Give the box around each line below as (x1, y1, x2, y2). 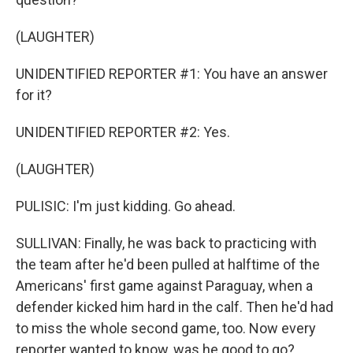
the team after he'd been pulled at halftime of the (16, 256, 320, 273)
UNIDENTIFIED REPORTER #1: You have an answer (16, 65, 328, 82)
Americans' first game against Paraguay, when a (16, 277, 313, 294)
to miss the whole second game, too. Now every (16, 320, 316, 336)
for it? (16, 87, 52, 103)
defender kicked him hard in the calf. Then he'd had (16, 299, 333, 315)
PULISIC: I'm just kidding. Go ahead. (16, 198, 236, 214)
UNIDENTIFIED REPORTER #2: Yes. (16, 124, 230, 140)
